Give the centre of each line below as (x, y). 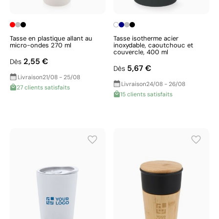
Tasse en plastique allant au (51, 38)
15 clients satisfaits (146, 94)
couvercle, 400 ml (141, 52)
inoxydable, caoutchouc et (153, 45)
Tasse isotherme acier (146, 38)
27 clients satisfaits (43, 88)
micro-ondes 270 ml (41, 45)
